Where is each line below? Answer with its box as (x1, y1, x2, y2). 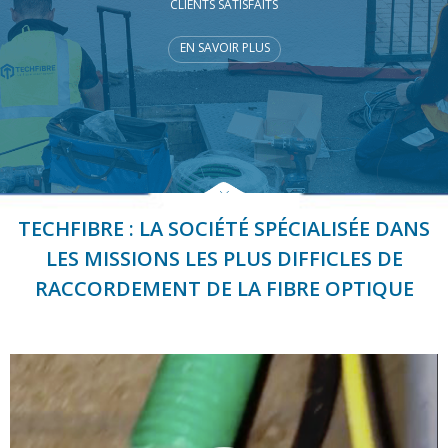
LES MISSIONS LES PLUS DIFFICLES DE (45, 245, 403, 272)
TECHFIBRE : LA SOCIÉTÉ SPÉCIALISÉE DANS (18, 215, 430, 242)
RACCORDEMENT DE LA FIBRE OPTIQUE (34, 275, 414, 302)
